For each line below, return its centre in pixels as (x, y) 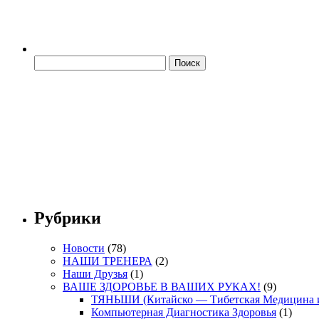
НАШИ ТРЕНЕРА (108, 261)
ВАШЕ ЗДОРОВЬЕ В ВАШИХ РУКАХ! (162, 286)
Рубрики (68, 218)
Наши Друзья (95, 273)
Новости (84, 248)
